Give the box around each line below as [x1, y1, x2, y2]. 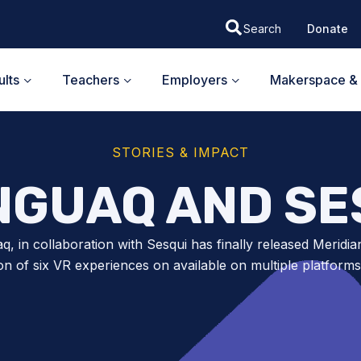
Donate [306, 21, 348, 35]
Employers [162, 71, 227, 88]
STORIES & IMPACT [112, 144, 249, 160]
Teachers [62, 71, 119, 88]
